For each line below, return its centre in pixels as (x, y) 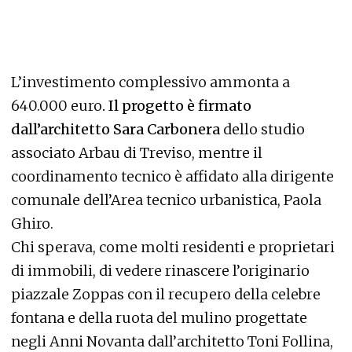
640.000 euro (57, 106)
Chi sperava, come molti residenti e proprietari (173, 247)
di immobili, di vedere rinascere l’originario (160, 271)
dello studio (262, 130)
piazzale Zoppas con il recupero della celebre (166, 295)
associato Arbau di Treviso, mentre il (137, 153)
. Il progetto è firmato (177, 106)
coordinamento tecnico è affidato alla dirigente (172, 177)
